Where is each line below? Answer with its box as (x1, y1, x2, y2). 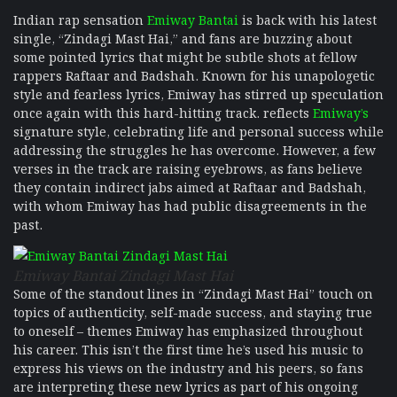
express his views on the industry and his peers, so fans (13, 355, 363, 379)
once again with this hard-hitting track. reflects (13, 99, 313, 123)
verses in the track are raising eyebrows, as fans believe (13, 155, 362, 179)
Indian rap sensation (13, 6, 147, 30)
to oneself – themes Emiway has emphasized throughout (13, 318, 362, 342)
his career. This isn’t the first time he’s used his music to (13, 337, 363, 361)
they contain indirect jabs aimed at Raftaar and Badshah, (13, 174, 366, 198)
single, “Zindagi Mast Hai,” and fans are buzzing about (13, 25, 352, 49)
